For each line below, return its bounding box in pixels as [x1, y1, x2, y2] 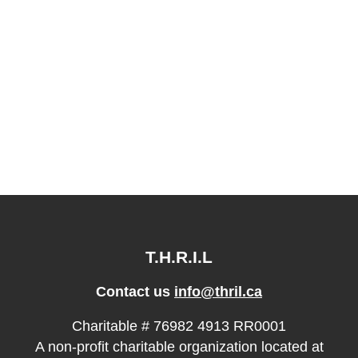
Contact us [96, 283, 174, 300]
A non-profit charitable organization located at [34, 339, 324, 356]
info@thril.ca [174, 283, 262, 300]
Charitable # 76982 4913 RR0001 [72, 318, 286, 335]
